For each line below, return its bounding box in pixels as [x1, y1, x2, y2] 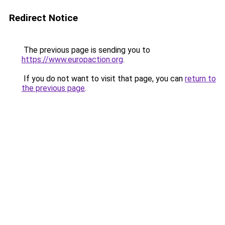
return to [185, 74, 216, 83]
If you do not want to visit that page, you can [22, 74, 185, 83]
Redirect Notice [9, 12, 78, 24]
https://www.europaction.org [22, 55, 123, 64]
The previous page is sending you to [22, 45, 150, 55]
